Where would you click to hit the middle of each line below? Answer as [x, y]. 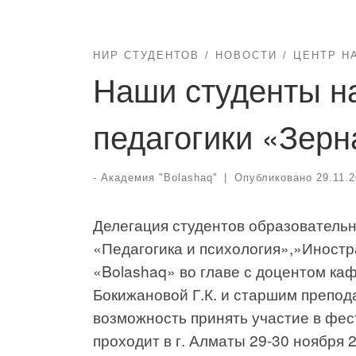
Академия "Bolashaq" [159, 178]
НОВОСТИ [246, 55]
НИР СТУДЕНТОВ [146, 55]
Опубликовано [275, 178]
